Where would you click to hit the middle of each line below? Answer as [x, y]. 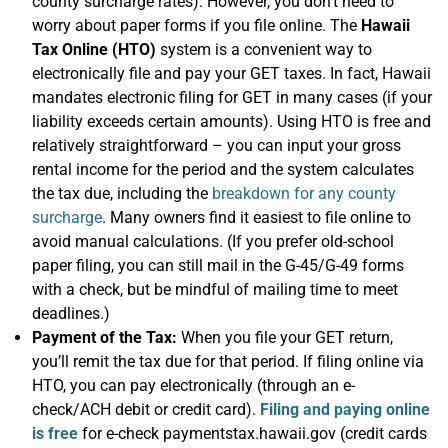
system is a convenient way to [264, 49]
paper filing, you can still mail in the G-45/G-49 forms [218, 265]
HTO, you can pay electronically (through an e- [193, 385]
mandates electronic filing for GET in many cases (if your [232, 97]
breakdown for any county [304, 193]
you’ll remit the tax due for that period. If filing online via [228, 361]
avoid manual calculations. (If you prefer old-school [213, 241]
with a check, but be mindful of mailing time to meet [215, 289]
